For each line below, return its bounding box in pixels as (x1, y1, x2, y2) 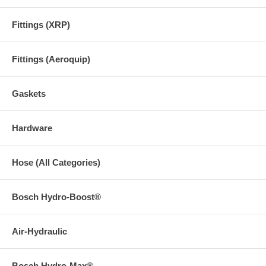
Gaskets (12, 88, 46, 99)
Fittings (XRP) (12, 19, 70, 30)
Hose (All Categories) (12, 157, 100, 167)
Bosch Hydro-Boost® (12, 191, 101, 202)
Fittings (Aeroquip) (12, 53, 90, 64)
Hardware (12, 122, 52, 133)
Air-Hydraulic (12, 226, 67, 236)
